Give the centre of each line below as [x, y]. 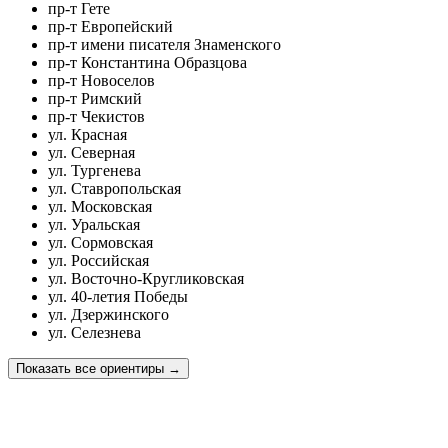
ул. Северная [91, 152]
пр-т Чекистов [96, 116]
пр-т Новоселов [101, 80]
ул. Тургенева [94, 170]
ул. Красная [87, 134]
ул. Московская [100, 206]
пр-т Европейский [110, 26]
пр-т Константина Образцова [147, 62]
